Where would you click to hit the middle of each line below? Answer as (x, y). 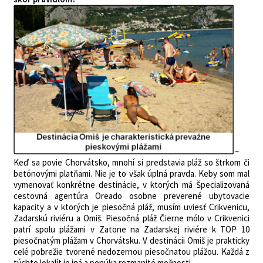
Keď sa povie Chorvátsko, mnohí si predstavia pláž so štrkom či (131, 162)
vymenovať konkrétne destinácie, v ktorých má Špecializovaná (131, 185)
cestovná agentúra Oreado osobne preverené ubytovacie (131, 196)
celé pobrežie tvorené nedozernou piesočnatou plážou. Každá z (131, 252)
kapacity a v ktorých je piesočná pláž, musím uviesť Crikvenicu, (131, 207)
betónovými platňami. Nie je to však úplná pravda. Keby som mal (131, 173)
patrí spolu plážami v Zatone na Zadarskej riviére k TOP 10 (131, 229)
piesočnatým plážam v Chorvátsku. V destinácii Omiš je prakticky (131, 240)
